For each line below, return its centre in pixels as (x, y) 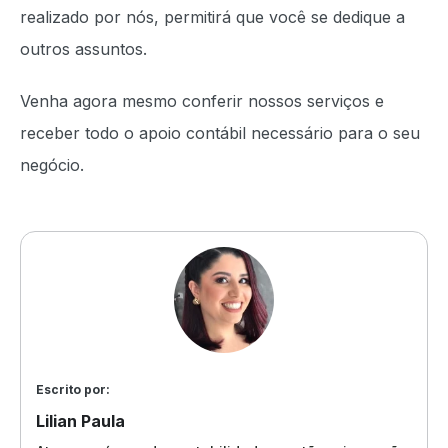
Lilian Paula (80, 420)
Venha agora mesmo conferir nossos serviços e (202, 100)
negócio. (52, 164)
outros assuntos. (86, 48)
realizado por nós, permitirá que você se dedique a (212, 16)
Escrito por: (73, 389)
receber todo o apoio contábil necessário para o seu (220, 132)
